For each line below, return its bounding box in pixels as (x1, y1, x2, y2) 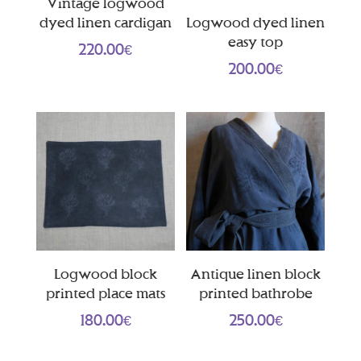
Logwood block (53, 264, 157, 283)
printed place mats (45, 284, 165, 302)
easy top (228, 32, 284, 51)
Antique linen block (190, 264, 322, 283)
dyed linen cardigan (39, 13, 172, 31)
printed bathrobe (198, 284, 313, 302)
